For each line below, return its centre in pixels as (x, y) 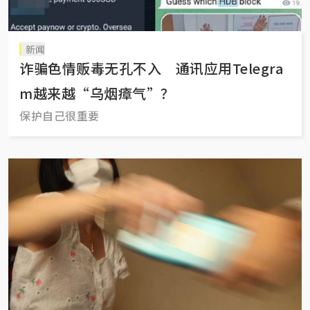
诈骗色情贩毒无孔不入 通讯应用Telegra (152, 69)
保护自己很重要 (60, 116)
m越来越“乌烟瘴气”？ (97, 93)
